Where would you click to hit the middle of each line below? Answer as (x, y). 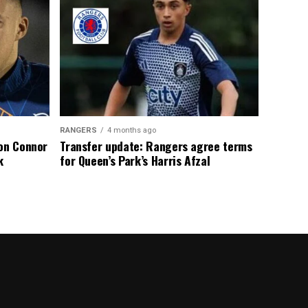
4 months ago (132, 130)
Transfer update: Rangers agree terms (156, 145)
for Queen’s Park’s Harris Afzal (135, 160)
